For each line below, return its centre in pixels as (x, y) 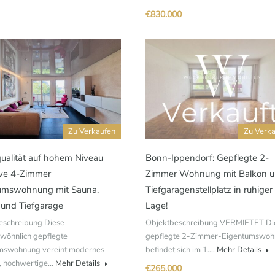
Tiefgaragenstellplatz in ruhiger (209, 190)
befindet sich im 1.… (181, 250)
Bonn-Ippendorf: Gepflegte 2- (207, 158)
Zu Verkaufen (92, 131)
